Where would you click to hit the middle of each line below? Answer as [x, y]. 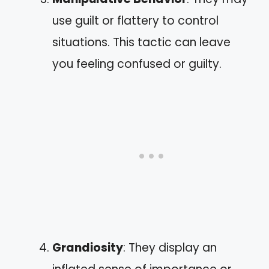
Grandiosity [88, 248]
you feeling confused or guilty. [137, 64]
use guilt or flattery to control [135, 21]
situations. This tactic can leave [141, 42]
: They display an [170, 248]
